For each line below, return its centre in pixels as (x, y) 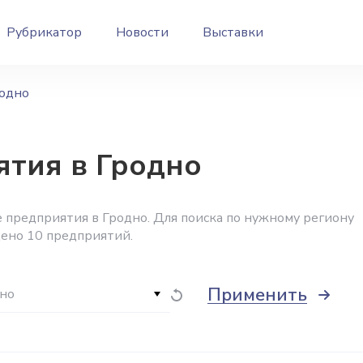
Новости (142, 32)
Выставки (233, 32)
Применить (257, 295)
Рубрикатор (44, 32)
